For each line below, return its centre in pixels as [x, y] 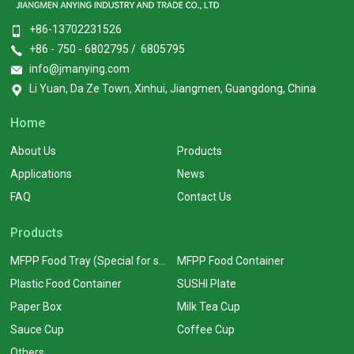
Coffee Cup [205, 330]
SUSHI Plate [206, 284]
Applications [41, 174]
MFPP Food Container [230, 261]
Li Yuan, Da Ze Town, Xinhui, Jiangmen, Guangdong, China [173, 88]
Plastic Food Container [66, 284]
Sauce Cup [38, 330]
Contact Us [204, 197]
